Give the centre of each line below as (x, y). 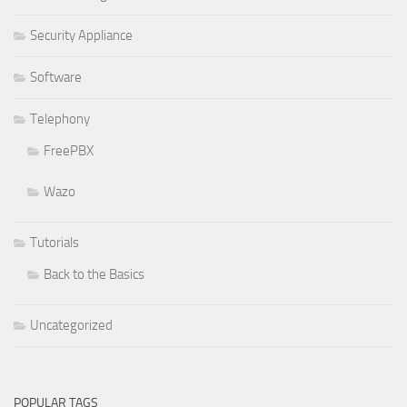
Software (56, 78)
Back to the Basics (94, 275)
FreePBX (69, 151)
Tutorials (55, 243)
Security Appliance (81, 36)
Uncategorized (71, 326)
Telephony (60, 119)
